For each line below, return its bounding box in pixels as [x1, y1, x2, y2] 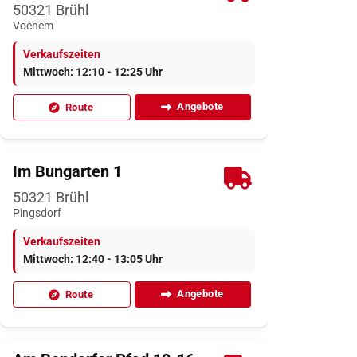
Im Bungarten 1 [13, 162, 122, 182]
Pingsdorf [13, 206, 61, 221]
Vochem [13, 19, 53, 33]
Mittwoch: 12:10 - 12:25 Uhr [23, 65, 163, 80]
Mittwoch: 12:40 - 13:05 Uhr [23, 253, 163, 267]
